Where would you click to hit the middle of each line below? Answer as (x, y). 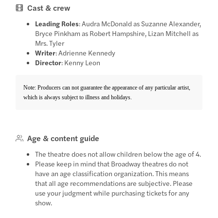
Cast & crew (49, 7)
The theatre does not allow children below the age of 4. (118, 154)
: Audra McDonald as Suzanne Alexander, (140, 23)
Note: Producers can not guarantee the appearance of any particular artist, (107, 87)
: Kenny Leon (81, 62)
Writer (45, 52)
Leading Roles (57, 23)
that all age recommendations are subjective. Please (114, 183)
